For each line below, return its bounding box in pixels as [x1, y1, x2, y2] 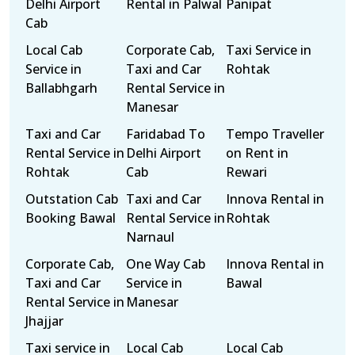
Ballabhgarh [25, 79, 97, 97]
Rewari [226, 163, 268, 181]
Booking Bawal [25, 209, 116, 227]
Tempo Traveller [226, 125, 325, 143]
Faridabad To [125, 125, 205, 143]
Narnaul [125, 228, 174, 246]
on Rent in [226, 144, 289, 162]
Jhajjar [25, 312, 63, 330]
